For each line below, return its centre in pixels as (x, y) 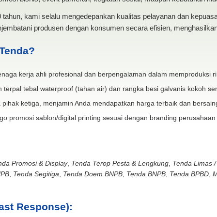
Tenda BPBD (189, 174)
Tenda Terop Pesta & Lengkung (120, 163)
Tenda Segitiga (36, 174)
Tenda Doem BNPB (93, 174)
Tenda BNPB (146, 174)
